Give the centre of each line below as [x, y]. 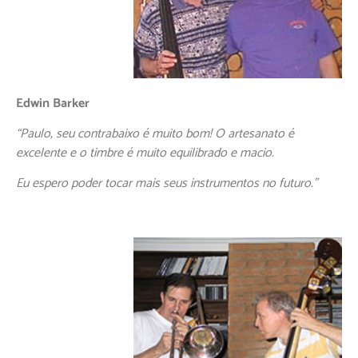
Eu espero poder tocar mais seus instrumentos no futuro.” [167, 184]
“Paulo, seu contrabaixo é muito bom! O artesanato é [155, 133]
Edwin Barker [53, 103]
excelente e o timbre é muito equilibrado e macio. [145, 153]
